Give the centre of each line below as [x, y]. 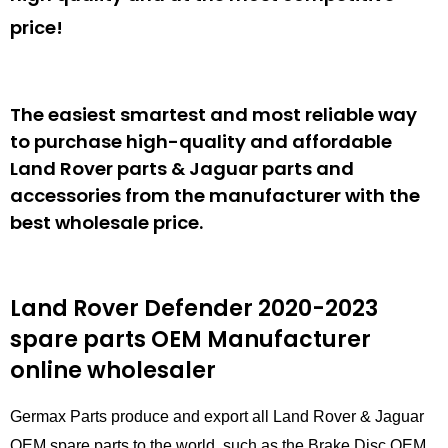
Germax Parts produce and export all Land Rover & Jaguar [217, 416]
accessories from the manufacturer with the [215, 195]
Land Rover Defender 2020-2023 [194, 308]
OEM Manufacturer [258, 339]
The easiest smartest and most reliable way [213, 114]
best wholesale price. [106, 222]
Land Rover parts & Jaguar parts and [182, 168]
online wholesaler [113, 370]
